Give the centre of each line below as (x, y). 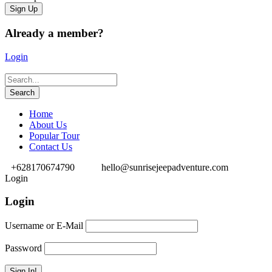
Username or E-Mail (44, 226)
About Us (48, 124)
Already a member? (54, 33)
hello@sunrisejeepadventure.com (165, 167)
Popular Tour (54, 135)
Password (23, 248)
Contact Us (51, 146)
